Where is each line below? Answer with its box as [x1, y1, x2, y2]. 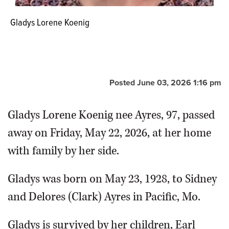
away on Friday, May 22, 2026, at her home [8, 125, 211, 141]
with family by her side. [8, 143, 119, 159]
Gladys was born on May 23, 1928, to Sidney [8, 171, 217, 187]
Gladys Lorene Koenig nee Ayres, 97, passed [8, 107, 215, 123]
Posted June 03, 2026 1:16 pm [109, 78, 221, 88]
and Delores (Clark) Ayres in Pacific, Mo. [8, 189, 200, 205]
